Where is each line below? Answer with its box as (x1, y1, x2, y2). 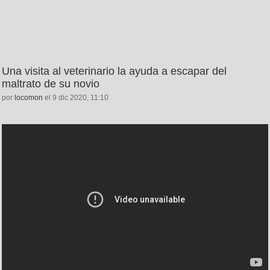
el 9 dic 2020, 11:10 (43, 93, 108, 102)
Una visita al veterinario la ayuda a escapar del (2, 64, 227, 77)
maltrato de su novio (2, 77, 99, 90)
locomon (14, 93, 43, 102)
